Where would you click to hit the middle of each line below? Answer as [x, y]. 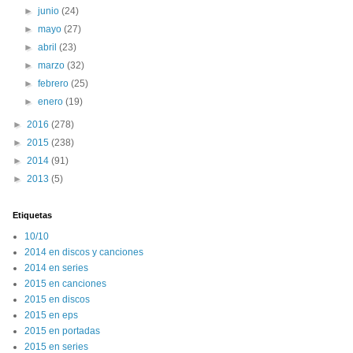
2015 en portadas [62, 331]
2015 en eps [51, 315]
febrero [55, 84]
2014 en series [56, 268]
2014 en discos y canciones [84, 252]
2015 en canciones [65, 284]
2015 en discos [57, 299]
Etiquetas [32, 215]
